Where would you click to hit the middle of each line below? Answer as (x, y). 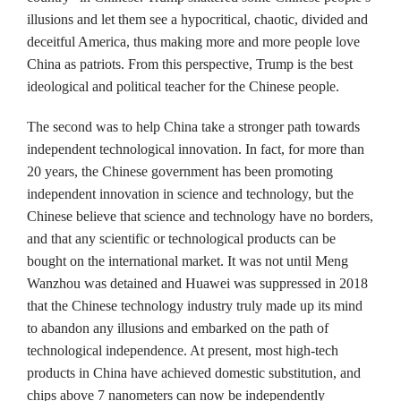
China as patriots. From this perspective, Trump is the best (190, 64)
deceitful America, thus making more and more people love (193, 42)
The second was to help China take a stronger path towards (193, 127)
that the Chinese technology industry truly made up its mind (195, 306)
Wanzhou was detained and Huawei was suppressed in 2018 (197, 283)
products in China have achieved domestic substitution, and (194, 373)
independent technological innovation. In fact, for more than (196, 149)
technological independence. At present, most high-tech (183, 350)
